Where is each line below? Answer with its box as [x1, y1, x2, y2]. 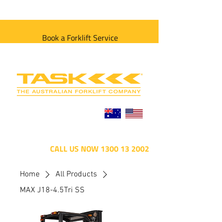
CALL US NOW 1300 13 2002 [50, 143, 149, 155]
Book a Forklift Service [42, 32, 118, 44]
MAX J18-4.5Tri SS [20, 185, 85, 195]
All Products [55, 169, 97, 179]
